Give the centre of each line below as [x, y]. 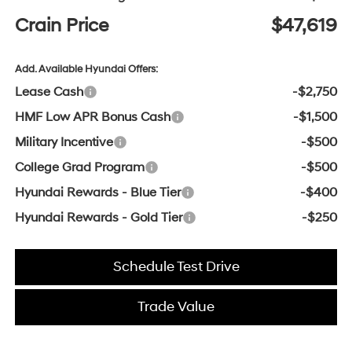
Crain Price [61, 26]
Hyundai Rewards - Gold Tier [98, 218]
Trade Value [176, 307]
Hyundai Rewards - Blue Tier [97, 193]
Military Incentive [64, 143]
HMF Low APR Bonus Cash [92, 117]
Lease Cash [49, 92]
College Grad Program [79, 168]
